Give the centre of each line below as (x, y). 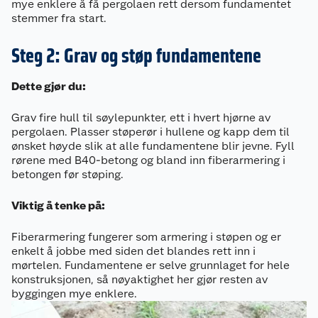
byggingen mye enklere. (74, 294)
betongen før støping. (67, 175)
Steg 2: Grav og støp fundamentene (136, 56)
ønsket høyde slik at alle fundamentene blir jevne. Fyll (153, 146)
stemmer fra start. (59, 18)
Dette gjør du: (49, 87)
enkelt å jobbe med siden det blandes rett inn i (133, 251)
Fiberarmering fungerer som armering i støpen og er (146, 237)
